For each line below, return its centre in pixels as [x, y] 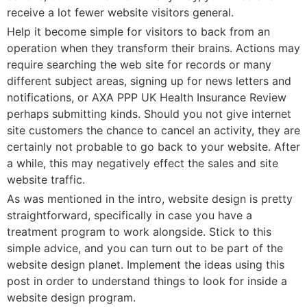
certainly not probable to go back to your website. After [153, 147]
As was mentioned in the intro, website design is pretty [150, 199]
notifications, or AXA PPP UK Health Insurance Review [147, 97]
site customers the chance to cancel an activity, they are [153, 130]
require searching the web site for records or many [139, 64]
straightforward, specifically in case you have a [130, 215]
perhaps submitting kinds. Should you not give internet [149, 114]
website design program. [71, 297]
